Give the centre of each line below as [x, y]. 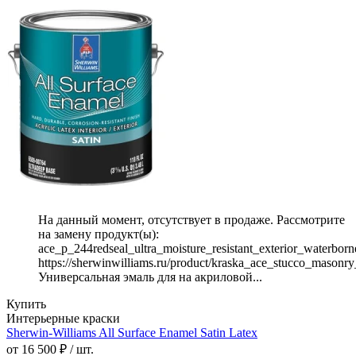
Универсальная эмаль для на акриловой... [150, 277]
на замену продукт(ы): [100, 234]
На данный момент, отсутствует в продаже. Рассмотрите [192, 220]
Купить [26, 304]
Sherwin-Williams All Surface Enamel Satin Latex [132, 333]
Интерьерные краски [63, 319]
